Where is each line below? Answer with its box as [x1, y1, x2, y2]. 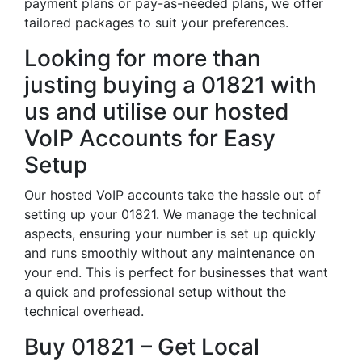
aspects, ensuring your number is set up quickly [24, 225, 316, 242]
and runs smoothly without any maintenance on [24, 245, 314, 261]
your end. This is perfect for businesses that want [24, 264, 328, 280]
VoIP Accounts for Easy [24, 124, 276, 152]
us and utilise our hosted [24, 98, 289, 125]
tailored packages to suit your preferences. [24, 15, 288, 31]
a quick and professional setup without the [24, 284, 286, 300]
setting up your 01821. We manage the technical [24, 206, 317, 222]
